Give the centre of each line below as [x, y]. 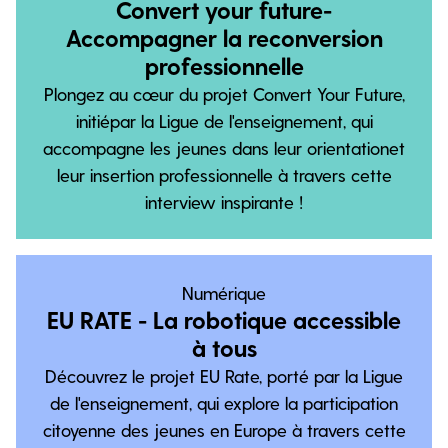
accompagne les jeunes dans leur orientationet [224, 147]
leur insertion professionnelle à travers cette [224, 174]
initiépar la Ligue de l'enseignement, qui [224, 120]
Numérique [224, 292]
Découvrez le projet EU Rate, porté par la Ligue [224, 375]
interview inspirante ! [224, 201]
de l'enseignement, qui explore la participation [224, 402]
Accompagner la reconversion [224, 37]
